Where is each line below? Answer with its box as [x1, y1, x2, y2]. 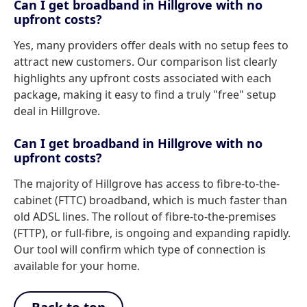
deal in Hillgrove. [14, 103, 100, 119]
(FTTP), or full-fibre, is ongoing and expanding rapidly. [14, 225, 291, 241]
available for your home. [14, 258, 140, 273]
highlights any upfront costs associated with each [14, 71, 271, 86]
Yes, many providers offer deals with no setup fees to [14, 38, 288, 53]
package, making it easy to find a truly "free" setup [14, 87, 276, 102]
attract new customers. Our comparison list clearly [14, 54, 277, 69]
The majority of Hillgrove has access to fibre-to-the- [14, 176, 280, 191]
